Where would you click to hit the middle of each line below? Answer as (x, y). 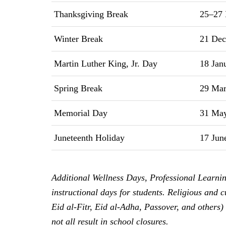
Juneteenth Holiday (88, 137)
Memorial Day (79, 113)
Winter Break (77, 39)
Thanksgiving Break (90, 14)
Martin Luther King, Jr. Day (104, 63)
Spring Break (77, 88)
